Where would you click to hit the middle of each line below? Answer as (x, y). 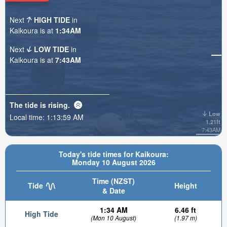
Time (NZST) (113, 181)
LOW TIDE (52, 49)
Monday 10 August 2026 (113, 162)
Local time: (28, 117)
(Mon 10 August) (113, 218)
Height (185, 185)
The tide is (29, 105)
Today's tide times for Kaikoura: (113, 154)
